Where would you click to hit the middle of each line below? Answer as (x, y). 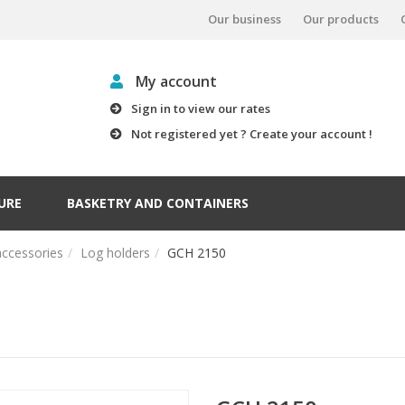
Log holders (115, 253)
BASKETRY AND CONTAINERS (158, 203)
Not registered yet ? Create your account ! (251, 134)
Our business (245, 19)
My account (174, 81)
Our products (341, 19)
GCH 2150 (197, 253)
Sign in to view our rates (200, 108)
